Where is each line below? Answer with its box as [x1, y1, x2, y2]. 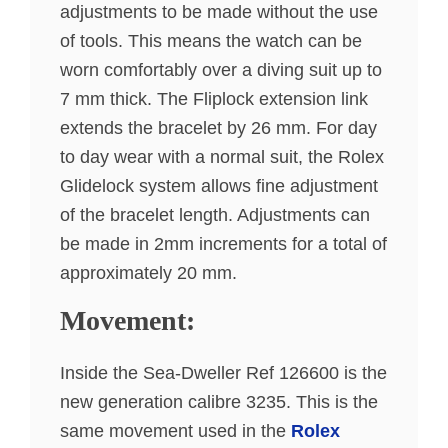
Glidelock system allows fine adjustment [60, 176, 378, 197]
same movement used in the [60, 421, 291, 442]
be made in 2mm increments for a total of [60, 234, 387, 255]
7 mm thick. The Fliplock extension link [60, 89, 368, 110]
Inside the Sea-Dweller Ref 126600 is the [60, 363, 387, 384]
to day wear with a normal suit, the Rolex [60, 147, 384, 168]
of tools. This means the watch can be [60, 31, 362, 52]
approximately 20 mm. [60, 263, 237, 284]
